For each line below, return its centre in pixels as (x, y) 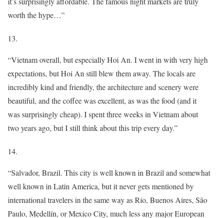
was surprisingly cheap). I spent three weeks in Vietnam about (103, 114)
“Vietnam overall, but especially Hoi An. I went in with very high (108, 59)
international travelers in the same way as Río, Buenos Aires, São (108, 200)
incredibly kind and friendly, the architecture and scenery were (103, 87)
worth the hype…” (36, 15)
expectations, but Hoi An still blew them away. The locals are (102, 73)
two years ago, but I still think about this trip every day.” (93, 127)
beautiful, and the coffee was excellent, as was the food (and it (102, 100)
